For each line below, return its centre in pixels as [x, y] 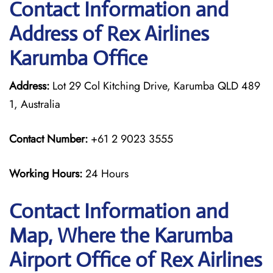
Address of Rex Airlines [109, 34]
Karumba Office [78, 58]
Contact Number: [48, 139]
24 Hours [107, 174]
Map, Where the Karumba [121, 236]
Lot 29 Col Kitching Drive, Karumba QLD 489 [155, 86]
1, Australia [35, 104]
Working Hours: [47, 174]
